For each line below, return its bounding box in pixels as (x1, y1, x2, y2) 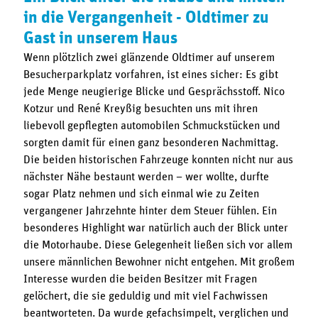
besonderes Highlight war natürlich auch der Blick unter (23, 221, 288, 234)
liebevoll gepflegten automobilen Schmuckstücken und (23, 119, 280, 131)
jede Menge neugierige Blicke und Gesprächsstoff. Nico (23, 85, 285, 97)
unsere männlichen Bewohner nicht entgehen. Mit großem (23, 256, 295, 268)
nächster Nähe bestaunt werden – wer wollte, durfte (23, 170, 269, 182)
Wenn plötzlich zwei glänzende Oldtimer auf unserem (23, 51, 275, 63)
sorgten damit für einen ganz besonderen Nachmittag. (23, 136, 278, 148)
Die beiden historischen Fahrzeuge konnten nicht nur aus (23, 153, 293, 165)
